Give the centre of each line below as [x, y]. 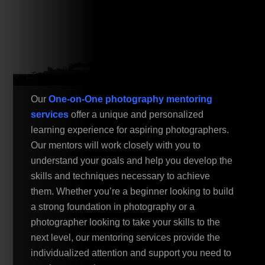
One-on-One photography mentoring [131, 99]
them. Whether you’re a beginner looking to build [132, 191]
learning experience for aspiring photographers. [130, 130]
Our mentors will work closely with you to [116, 145]
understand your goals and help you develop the [132, 160]
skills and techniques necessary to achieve [121, 176]
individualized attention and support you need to [131, 253]
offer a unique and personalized [138, 114]
